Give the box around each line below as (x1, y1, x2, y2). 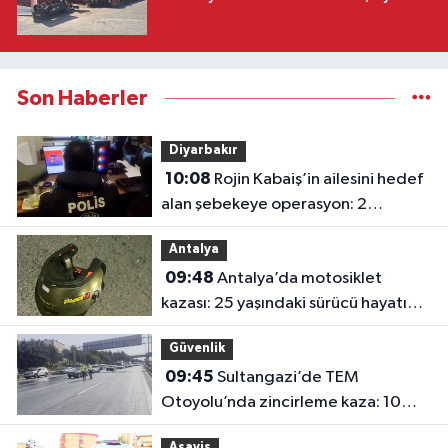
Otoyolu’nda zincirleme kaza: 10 (160, 393, 401, 411)
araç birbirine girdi (160, 418, 299, 436)
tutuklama (160, 220, 237, 238)
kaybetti (160, 319, 224, 337)
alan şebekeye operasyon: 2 (160, 195, 367, 213)
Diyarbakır (168, 144, 238, 158)
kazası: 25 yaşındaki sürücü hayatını (160, 294, 420, 312)
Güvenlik (168, 342, 225, 356)
